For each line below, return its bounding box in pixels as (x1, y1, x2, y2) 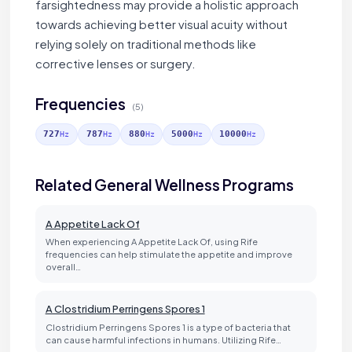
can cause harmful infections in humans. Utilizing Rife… (45, 333, 281, 345)
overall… (45, 261, 81, 273)
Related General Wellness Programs (35, 175, 294, 195)
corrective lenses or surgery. (35, 57, 196, 71)
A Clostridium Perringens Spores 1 (45, 302, 205, 316)
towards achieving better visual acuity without (35, 17, 288, 32)
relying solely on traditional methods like (35, 37, 256, 52)
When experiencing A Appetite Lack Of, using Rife (45, 236, 258, 247)
